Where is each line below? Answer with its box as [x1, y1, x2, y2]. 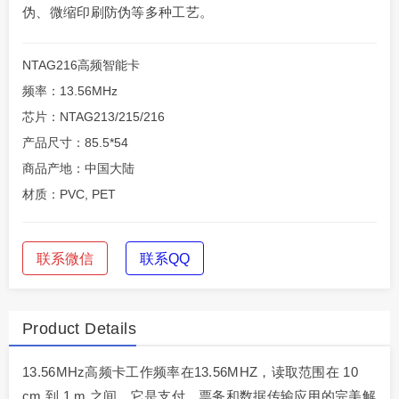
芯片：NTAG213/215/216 [22, 110, 165, 125]
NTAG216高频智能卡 [22, 58, 140, 73]
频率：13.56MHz [22, 84, 118, 99]
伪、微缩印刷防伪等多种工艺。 [22, 4, 214, 20]
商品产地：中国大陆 [22, 161, 134, 176]
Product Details [22, 320, 136, 338]
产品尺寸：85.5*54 [22, 135, 128, 151]
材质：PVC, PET [22, 187, 116, 202]
